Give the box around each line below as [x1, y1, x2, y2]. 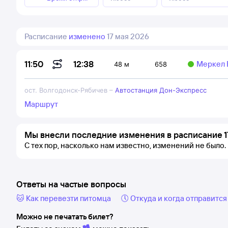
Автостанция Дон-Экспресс [115, 86, 207, 94]
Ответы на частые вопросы [16, 179, 126, 189]
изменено [69, 32, 105, 41]
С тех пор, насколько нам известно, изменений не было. [24, 140, 226, 150]
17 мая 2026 [107, 32, 149, 41]
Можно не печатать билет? [16, 212, 113, 221]
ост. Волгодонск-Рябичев [24, 86, 107, 94]
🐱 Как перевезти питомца [16, 193, 111, 203]
